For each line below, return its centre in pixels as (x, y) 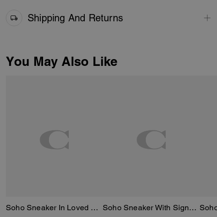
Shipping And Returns (75, 18)
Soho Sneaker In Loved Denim (95, 208)
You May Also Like (62, 61)
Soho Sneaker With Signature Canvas (193, 208)
